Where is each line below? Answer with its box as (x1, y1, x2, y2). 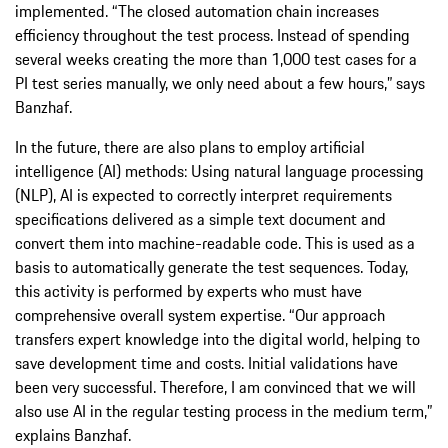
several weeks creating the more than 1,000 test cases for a (15, 47, 417, 72)
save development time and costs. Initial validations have (15, 351, 398, 376)
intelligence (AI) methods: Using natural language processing (15, 159, 424, 184)
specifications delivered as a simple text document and (15, 207, 386, 232)
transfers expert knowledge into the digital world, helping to (15, 327, 420, 352)
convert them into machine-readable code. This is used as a (15, 231, 415, 256)
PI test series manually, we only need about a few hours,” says (15, 71, 425, 96)
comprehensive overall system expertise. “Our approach (15, 303, 385, 328)
